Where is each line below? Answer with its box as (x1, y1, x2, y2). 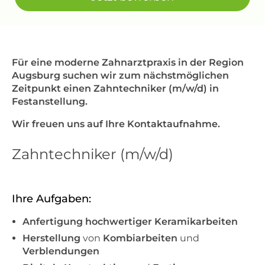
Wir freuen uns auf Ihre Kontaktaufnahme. (12, 118, 220, 130)
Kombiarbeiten (103, 232, 177, 244)
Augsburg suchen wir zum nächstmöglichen (12, 70, 229, 81)
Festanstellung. (12, 96, 88, 107)
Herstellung (22, 232, 80, 244)
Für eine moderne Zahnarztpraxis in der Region (12, 57, 244, 68)
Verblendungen (22, 245, 99, 257)
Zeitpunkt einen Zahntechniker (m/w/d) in (12, 83, 219, 94)
